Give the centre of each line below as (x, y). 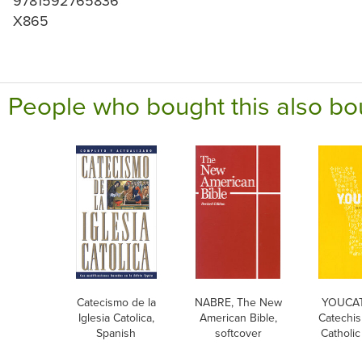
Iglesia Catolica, (116, 318)
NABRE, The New (238, 303)
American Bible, (238, 318)
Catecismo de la (116, 303)
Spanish (116, 333)
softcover (238, 333)
